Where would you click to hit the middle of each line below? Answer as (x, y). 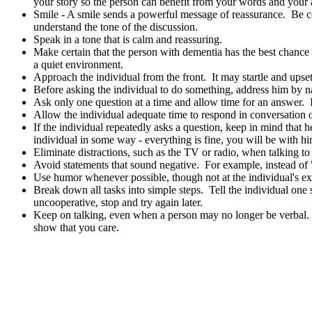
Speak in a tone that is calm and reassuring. (128, 39)
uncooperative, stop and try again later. (118, 202)
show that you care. (76, 227)
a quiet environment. (78, 64)
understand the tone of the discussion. (116, 27)
